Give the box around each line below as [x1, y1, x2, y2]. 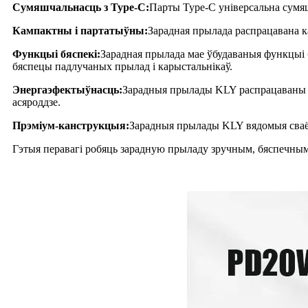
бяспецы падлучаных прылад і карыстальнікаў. [12, 60, 232, 72]
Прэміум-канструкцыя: [12, 119, 129, 131]
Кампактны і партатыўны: [12, 24, 148, 36]
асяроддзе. [12, 96, 60, 108]
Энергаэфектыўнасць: [12, 83, 122, 96]
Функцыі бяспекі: [12, 47, 100, 60]
